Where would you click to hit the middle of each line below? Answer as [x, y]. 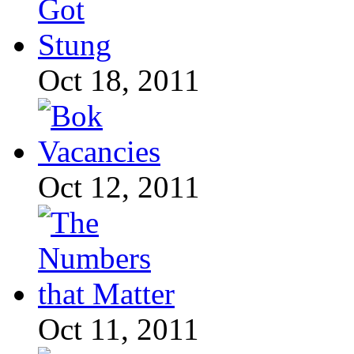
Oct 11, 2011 [119, 330]
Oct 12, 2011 [119, 187]
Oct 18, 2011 [119, 81]
